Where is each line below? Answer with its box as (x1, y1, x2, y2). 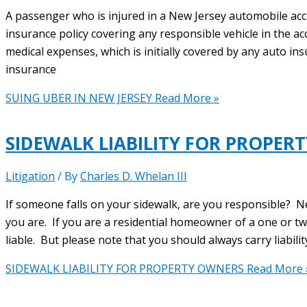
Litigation (5, 169, 55, 184)
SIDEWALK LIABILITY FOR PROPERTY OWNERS (5, 261, 244, 277)
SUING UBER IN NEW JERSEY (5, 90, 152, 106)
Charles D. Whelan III (80, 169, 187, 184)
